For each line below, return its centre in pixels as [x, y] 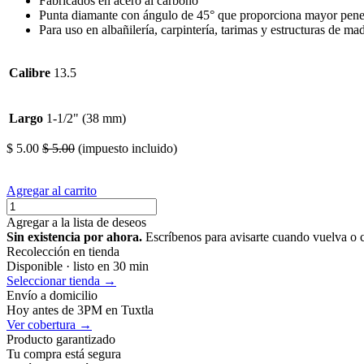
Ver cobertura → [49, 324]
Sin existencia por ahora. [74, 236]
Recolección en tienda [63, 251]
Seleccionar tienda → [61, 280]
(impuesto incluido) [128, 148]
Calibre [30, 72]
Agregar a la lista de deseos [76, 222]
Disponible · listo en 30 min [78, 266]
